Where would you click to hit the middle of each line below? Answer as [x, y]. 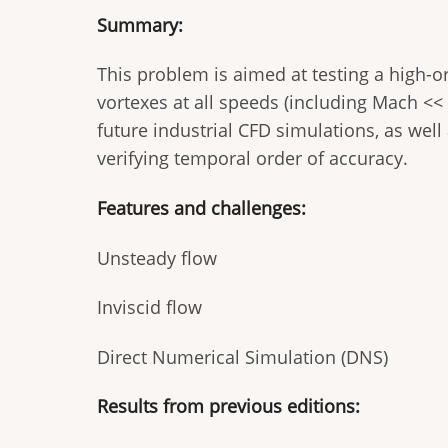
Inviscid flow [149, 307]
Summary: [142, 24]
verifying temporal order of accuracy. [252, 158]
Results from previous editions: [231, 406]
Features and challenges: [204, 207]
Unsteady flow [157, 257]
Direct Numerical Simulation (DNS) [242, 356]
